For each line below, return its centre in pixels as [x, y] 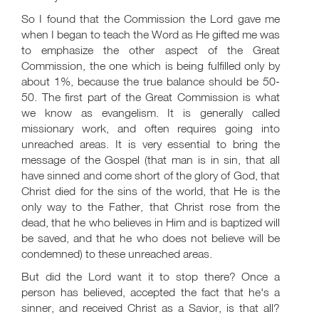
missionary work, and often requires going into [151, 128]
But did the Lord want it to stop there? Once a [151, 276]
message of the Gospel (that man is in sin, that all [151, 159]
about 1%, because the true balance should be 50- [151, 81]
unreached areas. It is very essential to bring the [151, 144]
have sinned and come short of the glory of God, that [151, 175]
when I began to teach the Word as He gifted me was [151, 34]
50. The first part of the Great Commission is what [151, 97]
